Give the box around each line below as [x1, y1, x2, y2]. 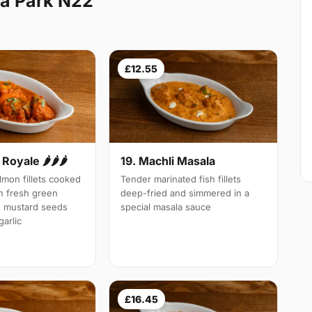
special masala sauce [120, 201, 212, 212]
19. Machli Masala [120, 153, 216, 168]
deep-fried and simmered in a [120, 187, 250, 198]
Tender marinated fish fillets [120, 173, 242, 185]
